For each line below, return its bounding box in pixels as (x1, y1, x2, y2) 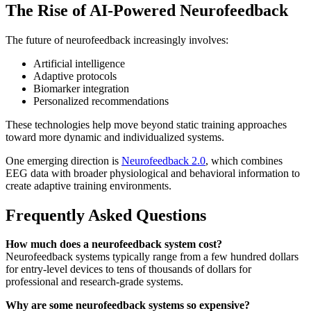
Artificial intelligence (33, 57, 125, 69)
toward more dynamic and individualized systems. (6, 131, 224, 143)
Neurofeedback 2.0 (121, 154, 205, 167)
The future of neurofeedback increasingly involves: (6, 33, 228, 46)
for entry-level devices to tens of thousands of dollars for (6, 263, 251, 276)
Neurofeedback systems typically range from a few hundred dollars (6, 251, 299, 263)
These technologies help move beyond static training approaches (6, 118, 287, 131)
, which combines (205, 154, 283, 167)
